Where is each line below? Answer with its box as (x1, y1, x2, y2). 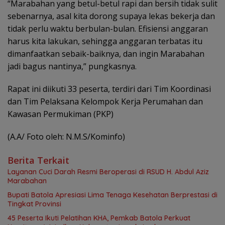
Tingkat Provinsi (8, 199, 61, 208)
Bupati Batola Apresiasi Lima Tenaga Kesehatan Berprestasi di (8, 190, 217, 199)
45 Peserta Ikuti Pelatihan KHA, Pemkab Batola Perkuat (8, 213, 190, 222)
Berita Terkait (8, 154, 69, 166)
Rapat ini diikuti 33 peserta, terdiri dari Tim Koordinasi (8, 83, 211, 94)
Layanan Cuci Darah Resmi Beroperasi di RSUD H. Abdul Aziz (8, 167, 209, 176)
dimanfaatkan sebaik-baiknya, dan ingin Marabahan (8, 48, 204, 59)
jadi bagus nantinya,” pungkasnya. (8, 60, 137, 72)
